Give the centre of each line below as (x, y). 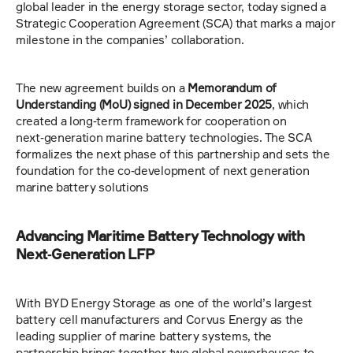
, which (291, 104)
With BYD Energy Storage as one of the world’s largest (164, 303)
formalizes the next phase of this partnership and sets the (173, 154)
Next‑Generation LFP (85, 254)
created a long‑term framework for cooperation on (151, 121)
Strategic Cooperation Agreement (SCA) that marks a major (176, 23)
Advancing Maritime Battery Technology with (160, 236)
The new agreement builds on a (102, 88)
